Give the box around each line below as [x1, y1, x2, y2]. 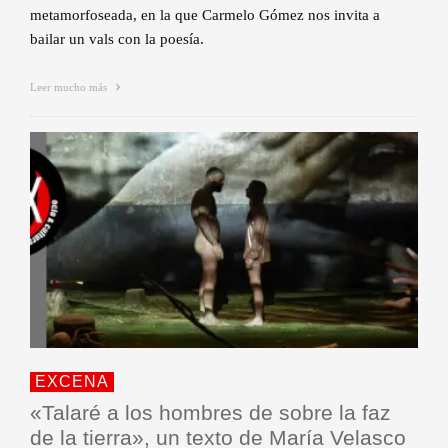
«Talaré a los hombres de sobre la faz [30, 400, 391, 424]
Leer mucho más [30, 81, 110, 94]
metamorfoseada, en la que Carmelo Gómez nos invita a [30, 7, 380, 24]
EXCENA [35, 372, 109, 390]
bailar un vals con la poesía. [30, 31, 204, 48]
